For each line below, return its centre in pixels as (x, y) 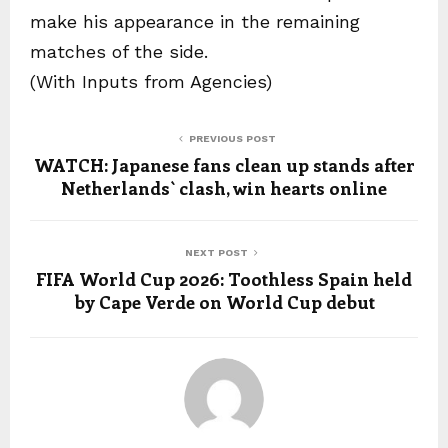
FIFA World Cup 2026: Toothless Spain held (224, 278)
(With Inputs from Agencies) (151, 81)
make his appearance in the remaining (195, 21)
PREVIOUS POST (232, 138)
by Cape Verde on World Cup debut (224, 301)
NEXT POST (216, 252)
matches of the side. (119, 51)
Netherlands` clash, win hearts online (224, 187)
